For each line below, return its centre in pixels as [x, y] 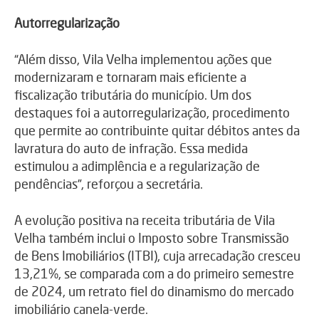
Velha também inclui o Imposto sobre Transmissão [152, 238]
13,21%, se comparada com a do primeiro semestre [154, 274]
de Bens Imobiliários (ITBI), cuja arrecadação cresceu [157, 256]
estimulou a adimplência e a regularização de [137, 166]
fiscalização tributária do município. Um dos [133, 95]
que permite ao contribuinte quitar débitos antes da [157, 131]
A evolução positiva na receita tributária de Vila [145, 220]
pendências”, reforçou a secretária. [109, 184]
